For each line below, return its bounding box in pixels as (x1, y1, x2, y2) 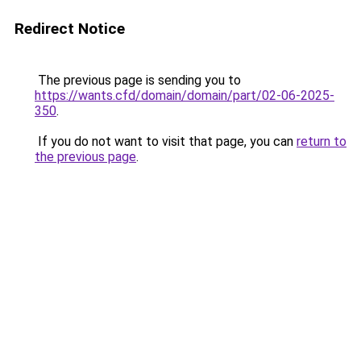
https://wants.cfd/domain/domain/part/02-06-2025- (35, 88, 334, 103)
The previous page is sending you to (35, 73, 241, 88)
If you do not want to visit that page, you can (35, 134, 297, 149)
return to (297, 134, 346, 149)
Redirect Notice (15, 19, 125, 38)
